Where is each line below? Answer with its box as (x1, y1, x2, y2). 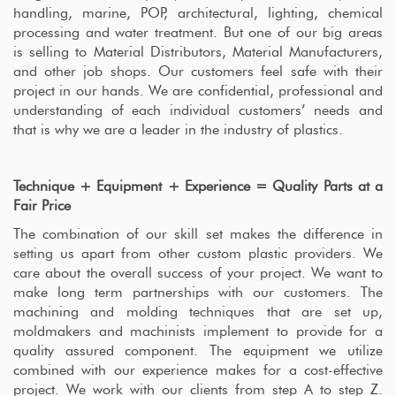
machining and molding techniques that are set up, (13, 305, 383, 319)
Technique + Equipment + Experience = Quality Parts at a (13, 179, 383, 194)
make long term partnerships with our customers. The (13, 286, 383, 300)
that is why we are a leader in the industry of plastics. (13, 123, 343, 137)
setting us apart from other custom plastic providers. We (13, 247, 383, 261)
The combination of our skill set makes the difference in (13, 227, 383, 241)
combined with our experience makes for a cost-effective (13, 363, 383, 377)
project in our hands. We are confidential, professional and (13, 84, 383, 98)
